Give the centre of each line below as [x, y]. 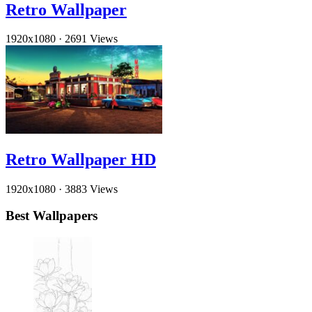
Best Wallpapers [52, 216]
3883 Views [91, 189]
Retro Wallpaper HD [81, 159]
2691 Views [91, 39]
